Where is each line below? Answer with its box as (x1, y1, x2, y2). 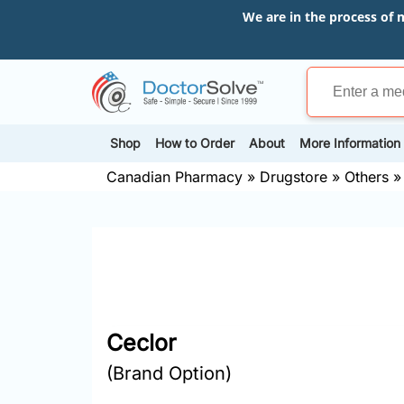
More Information (299, 135, 400, 151)
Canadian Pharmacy (106, 167, 243, 186)
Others (344, 167, 389, 186)
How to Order (155, 135, 234, 151)
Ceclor (106, 328, 176, 356)
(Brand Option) (106, 362, 232, 384)
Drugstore (260, 167, 327, 186)
